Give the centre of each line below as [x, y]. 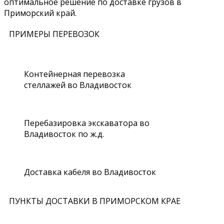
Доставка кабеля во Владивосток [90, 172]
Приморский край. [40, 13]
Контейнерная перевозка [74, 74]
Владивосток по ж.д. [64, 134]
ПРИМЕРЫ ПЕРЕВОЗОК [54, 34]
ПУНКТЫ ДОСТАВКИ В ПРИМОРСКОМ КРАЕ [95, 201]
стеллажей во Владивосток [78, 85]
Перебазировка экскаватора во [87, 123]
